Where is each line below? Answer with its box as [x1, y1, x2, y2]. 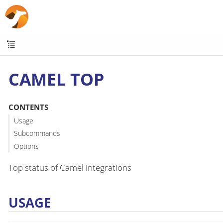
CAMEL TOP [8, 67, 104, 91]
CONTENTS [8, 102, 48, 112]
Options [13, 141, 39, 151]
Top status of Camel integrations [8, 162, 131, 174]
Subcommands [13, 128, 60, 138]
